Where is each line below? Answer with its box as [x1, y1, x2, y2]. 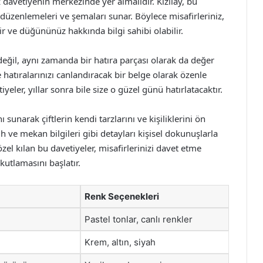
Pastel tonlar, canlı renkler [85, 214, 193, 225]
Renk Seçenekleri [85, 191, 159, 202]
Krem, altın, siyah [85, 237, 156, 248]
